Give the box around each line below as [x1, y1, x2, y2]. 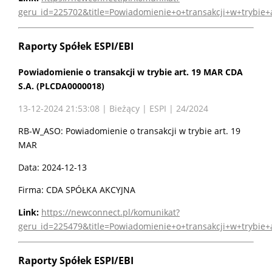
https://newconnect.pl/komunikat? [41, 206, 180, 218]
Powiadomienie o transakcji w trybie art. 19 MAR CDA [18, 66, 243, 78]
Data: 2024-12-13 [18, 161, 87, 173]
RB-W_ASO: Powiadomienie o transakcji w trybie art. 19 [18, 124, 240, 137]
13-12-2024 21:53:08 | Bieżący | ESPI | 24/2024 [18, 102, 208, 114]
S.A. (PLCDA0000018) [18, 80, 104, 92]
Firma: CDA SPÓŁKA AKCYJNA [18, 183, 135, 195]
